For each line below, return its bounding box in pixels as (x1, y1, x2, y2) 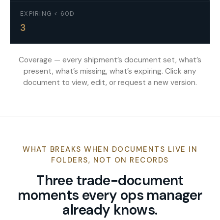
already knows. (62, 201, 158, 219)
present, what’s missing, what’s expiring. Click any (24, 66, 196, 76)
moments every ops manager (18, 186, 202, 204)
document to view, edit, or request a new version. (23, 78, 197, 87)
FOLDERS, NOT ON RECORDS (51, 155, 169, 165)
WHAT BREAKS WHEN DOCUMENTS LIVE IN (23, 144, 197, 154)
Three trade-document (36, 171, 184, 190)
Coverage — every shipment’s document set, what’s (19, 55, 201, 65)
